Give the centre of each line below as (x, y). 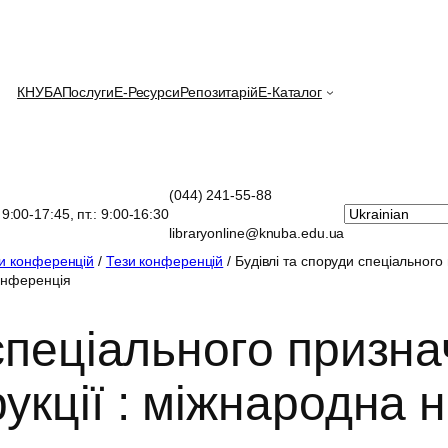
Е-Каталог (290, 91)
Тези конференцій (164, 261)
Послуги (87, 91)
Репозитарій (219, 91)
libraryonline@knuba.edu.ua (257, 232)
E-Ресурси (146, 91)
